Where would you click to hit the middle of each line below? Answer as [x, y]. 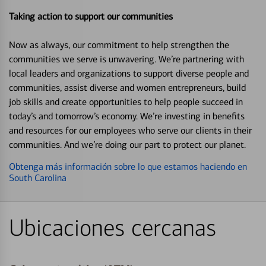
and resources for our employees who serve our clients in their [130, 130]
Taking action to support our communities [91, 16]
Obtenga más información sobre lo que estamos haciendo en [128, 166]
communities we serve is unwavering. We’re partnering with [126, 59]
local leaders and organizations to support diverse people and [129, 73]
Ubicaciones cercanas [113, 228]
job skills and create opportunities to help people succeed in [126, 102]
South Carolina [38, 178]
